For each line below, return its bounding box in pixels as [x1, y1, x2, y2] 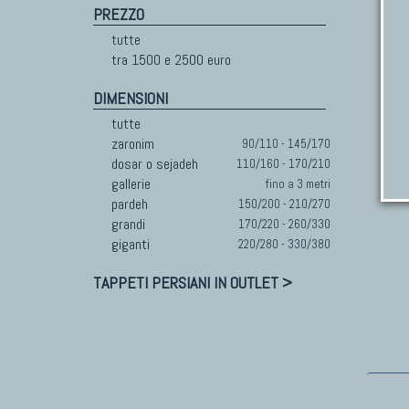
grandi [111, 215, 145, 234]
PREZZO [93, 4, 144, 25]
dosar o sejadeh [111, 154, 198, 173]
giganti [111, 235, 150, 254]
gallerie [111, 174, 151, 194]
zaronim [111, 134, 154, 153]
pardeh [111, 194, 148, 214]
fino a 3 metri [266, 176, 330, 192]
